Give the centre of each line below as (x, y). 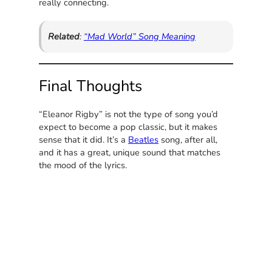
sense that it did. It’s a (84, 140)
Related (63, 36)
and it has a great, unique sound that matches (130, 153)
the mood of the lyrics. (83, 165)
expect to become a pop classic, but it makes (128, 127)
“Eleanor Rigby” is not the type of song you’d (129, 114)
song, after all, (188, 140)
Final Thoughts (91, 86)
